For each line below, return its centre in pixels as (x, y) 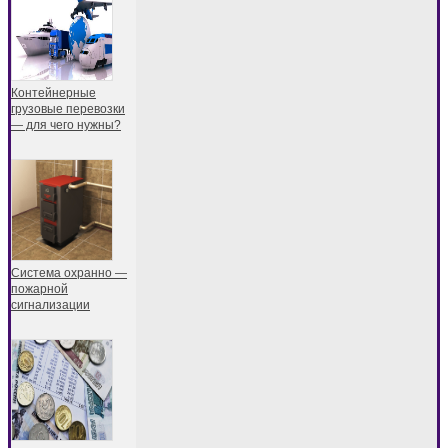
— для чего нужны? (66, 124)
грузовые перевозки (68, 108)
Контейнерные (53, 92)
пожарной (39, 288)
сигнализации (50, 304)
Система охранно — (69, 272)
